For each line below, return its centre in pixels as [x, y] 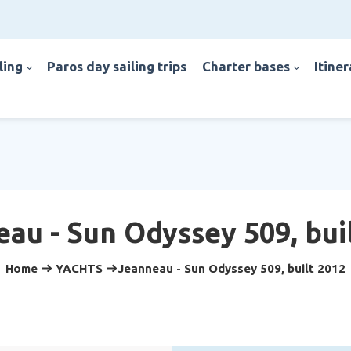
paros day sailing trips [121, 66]
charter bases [250, 66]
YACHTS [79, 268]
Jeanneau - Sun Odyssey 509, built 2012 [232, 268]
